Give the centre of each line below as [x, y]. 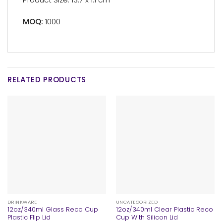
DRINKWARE [22, 202]
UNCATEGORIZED [137, 202]
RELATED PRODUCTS [47, 80]
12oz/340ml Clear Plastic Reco [164, 210]
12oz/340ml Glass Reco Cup [53, 210]
